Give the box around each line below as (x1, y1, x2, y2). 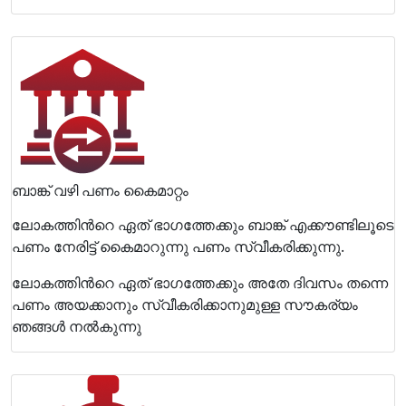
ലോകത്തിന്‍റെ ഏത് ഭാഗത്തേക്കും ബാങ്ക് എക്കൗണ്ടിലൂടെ (12, 215, 393, 235)
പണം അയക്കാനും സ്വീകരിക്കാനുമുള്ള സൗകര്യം (12, 295, 358, 314)
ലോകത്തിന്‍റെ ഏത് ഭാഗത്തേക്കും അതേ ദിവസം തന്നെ (12, 273, 388, 293)
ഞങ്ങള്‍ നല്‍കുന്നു (12, 316, 141, 336)
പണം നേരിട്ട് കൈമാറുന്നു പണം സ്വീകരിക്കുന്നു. (12, 237, 344, 256)
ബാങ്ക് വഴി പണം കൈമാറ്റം (12, 180, 188, 200)
